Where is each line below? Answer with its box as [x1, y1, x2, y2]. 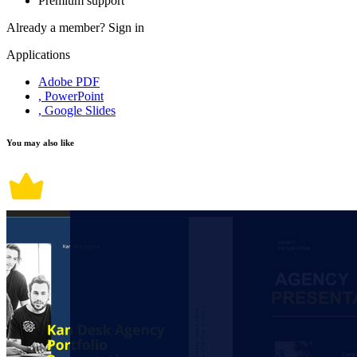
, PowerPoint [38, 89, 104, 104]
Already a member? [6, 21, 108, 35]
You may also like [6, 138, 74, 148]
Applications [6, 48, 70, 62]
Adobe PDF [38, 75, 100, 89]
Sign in [108, 21, 144, 35]
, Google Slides [38, 104, 116, 118]
